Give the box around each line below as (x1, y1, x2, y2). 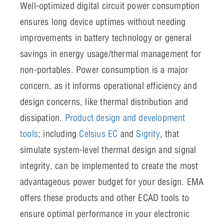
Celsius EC (79, 128, 118, 140)
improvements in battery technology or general (20, 32, 192, 44)
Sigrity (136, 128, 160, 140)
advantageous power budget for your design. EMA (20, 176, 204, 188)
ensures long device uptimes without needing (20, 16, 186, 28)
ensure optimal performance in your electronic (20, 208, 190, 220)
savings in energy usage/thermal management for (20, 48, 201, 60)
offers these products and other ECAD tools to (20, 192, 189, 204)
